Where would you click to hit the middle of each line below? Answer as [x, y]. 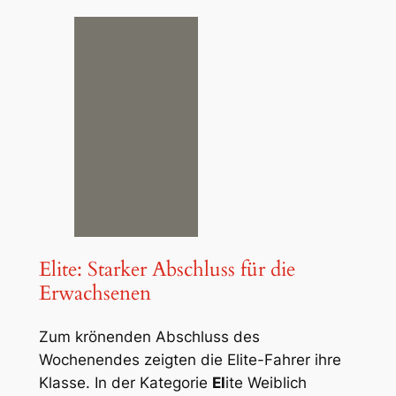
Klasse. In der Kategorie [125, 383]
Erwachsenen [95, 293]
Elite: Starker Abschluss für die [167, 269]
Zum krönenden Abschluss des [149, 337]
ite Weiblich [266, 383]
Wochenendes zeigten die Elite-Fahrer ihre [190, 360]
